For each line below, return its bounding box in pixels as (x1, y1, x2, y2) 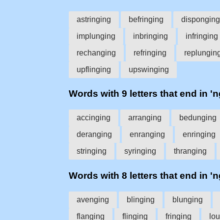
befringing (129, 15, 164, 24)
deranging (77, 130, 112, 139)
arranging (128, 113, 162, 122)
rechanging (77, 48, 116, 57)
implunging (77, 31, 115, 40)
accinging (77, 113, 110, 122)
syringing (124, 147, 156, 156)
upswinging (129, 65, 169, 74)
